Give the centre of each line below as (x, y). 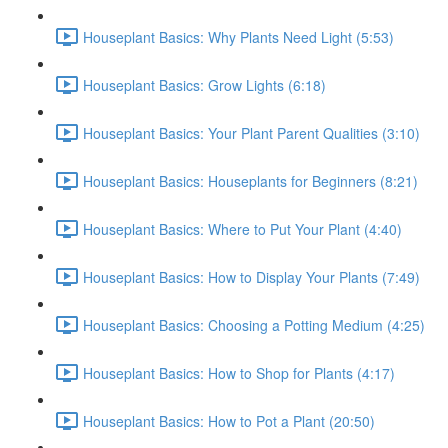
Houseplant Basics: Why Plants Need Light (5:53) (238, 36)
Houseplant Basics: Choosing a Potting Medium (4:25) (254, 324)
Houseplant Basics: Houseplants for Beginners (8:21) (250, 180)
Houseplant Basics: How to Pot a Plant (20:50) (229, 420)
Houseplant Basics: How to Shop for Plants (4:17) (239, 372)
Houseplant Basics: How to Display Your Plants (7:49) (251, 276)
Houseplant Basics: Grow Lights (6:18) (204, 84)
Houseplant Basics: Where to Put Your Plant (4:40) (242, 228)
